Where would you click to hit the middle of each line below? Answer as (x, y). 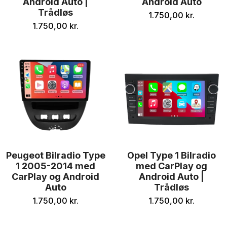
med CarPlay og (172, 166)
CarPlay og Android (55, 177)
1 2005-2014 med (55, 166)
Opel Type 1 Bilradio (172, 155)
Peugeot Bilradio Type (55, 155)
